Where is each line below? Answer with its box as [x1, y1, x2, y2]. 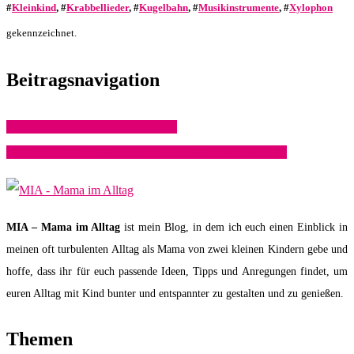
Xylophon [289, 2, 333, 14]
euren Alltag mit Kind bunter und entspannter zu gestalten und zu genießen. [6, 287, 344, 299]
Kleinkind [12, 2, 56, 14]
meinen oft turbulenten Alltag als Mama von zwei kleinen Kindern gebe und [6, 243, 348, 255]
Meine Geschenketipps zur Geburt [6, 120, 177, 134]
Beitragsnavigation [6, 70, 160, 91]
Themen [6, 328, 73, 349]
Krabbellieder [66, 2, 129, 14]
